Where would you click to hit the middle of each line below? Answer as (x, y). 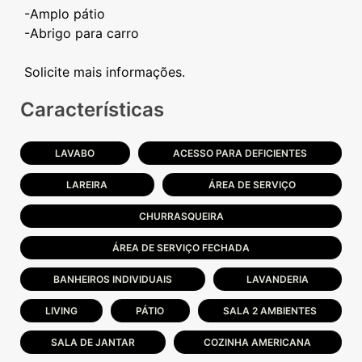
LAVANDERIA (278, 279)
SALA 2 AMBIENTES (269, 311)
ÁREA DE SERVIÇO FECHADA (181, 248)
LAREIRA (87, 185)
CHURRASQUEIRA (181, 216)
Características (92, 109)
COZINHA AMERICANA (258, 342)
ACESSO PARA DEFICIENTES (240, 153)
